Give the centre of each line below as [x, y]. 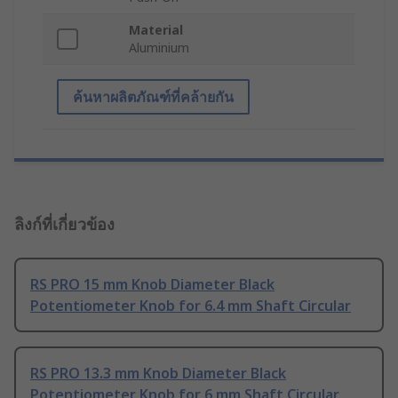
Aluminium [159, 47]
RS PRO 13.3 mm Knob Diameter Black [158, 373]
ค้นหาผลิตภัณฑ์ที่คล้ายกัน [153, 96]
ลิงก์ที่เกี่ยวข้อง [64, 223]
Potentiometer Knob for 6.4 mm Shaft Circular [191, 305]
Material [156, 29]
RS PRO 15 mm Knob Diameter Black [152, 284]
